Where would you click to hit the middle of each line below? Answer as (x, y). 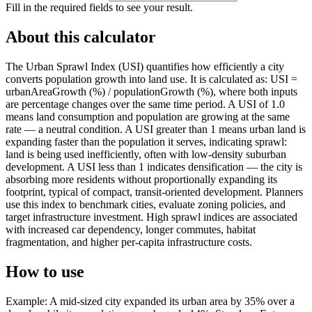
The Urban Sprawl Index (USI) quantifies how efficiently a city (145, 66)
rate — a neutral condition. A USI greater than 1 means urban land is (156, 129)
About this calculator (81, 37)
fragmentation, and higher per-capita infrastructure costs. (129, 242)
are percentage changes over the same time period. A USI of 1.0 (145, 104)
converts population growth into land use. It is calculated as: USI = (151, 79)
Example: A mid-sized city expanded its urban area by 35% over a (150, 301)
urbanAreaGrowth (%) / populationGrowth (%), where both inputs (151, 91)
